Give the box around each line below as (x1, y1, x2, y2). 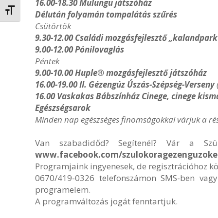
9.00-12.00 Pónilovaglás (35, 44, 124, 55)
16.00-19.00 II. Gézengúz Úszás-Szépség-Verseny (35, 79, 217, 90)
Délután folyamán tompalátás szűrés (35, 9, 177, 20)
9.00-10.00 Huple (35, 67, 97, 78)
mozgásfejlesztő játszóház (104, 67, 207, 78)
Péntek (35, 55, 59, 67)
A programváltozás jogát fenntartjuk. (35, 196, 178, 207)
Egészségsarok (35, 102, 91, 113)
